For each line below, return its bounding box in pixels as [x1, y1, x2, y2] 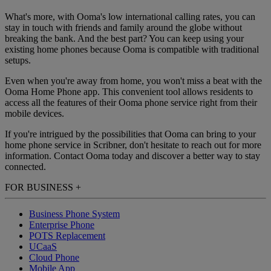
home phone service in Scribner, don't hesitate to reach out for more [5, 140, 261, 151]
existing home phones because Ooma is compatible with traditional [5, 44, 259, 55]
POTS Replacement [29, 230, 105, 241]
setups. [5, 55, 31, 66]
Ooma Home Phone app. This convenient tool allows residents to [5, 87, 253, 97]
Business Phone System [29, 209, 120, 220]
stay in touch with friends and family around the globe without [5, 22, 242, 33]
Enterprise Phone [29, 220, 94, 230]
